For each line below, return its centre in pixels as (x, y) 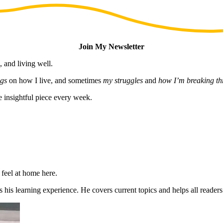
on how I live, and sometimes (55, 80)
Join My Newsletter (111, 46)
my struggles (123, 80)
